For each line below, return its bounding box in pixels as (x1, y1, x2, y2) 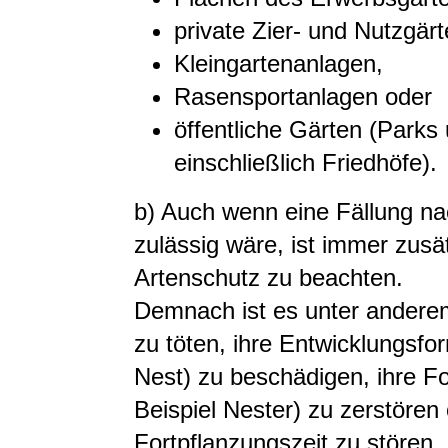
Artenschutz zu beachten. (134, 263, 403, 291)
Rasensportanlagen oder (174, 82, 432, 110)
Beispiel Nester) (134, 395, 301, 423)
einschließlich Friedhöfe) (174, 148, 430, 176)
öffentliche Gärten (174, 115, 362, 143)
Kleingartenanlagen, (174, 49, 383, 77)
